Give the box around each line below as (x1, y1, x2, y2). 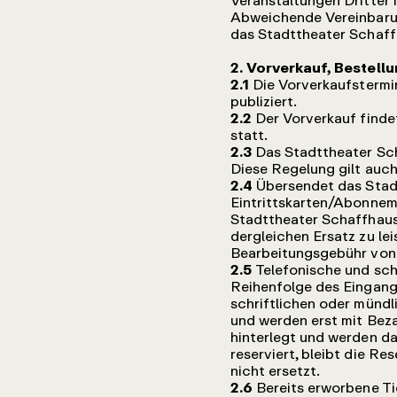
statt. (230, 126, 268, 144)
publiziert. (230, 92, 298, 110)
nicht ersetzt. (230, 362, 321, 379)
